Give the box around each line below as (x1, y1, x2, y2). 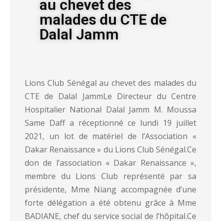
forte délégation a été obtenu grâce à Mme (25, 197, 196, 208)
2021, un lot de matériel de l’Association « (25, 131, 196, 142)
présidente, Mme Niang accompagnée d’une (25, 184, 196, 195)
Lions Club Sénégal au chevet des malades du (25, 77, 196, 88)
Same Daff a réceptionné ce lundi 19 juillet (25, 117, 196, 128)
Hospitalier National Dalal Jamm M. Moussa (25, 104, 196, 115)
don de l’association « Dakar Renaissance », (25, 157, 196, 168)
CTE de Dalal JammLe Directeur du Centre (25, 91, 196, 102)
